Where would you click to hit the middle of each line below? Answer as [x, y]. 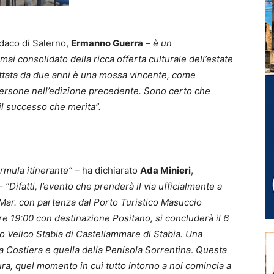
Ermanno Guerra [107, 43]
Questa [210, 250]
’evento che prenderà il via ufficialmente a [132, 186]
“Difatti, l [24, 186]
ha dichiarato [111, 170]
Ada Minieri [165, 170]
